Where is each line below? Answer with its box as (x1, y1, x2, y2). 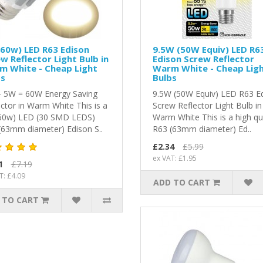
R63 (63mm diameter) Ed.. (152, 123, 251, 135)
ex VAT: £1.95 (152, 153, 197, 164)
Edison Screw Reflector (152, 53, 254, 65)
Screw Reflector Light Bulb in (152, 100, 262, 112)
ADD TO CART (153, 177, 211, 188)
